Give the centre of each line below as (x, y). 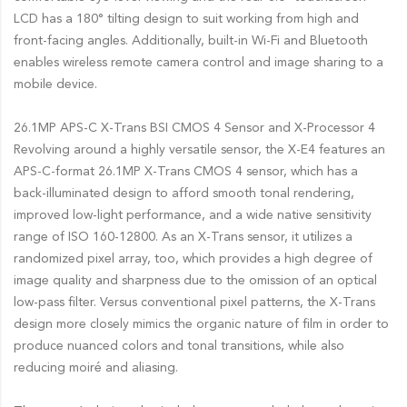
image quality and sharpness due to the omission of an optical (195, 280)
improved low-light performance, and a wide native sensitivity (193, 215)
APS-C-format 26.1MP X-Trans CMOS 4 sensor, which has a (186, 171)
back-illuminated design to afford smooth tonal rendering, (184, 193)
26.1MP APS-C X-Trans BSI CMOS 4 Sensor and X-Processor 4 (194, 128)
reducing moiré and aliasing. (96, 367)
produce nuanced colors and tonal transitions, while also (179, 346)
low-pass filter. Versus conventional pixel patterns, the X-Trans (194, 302)
